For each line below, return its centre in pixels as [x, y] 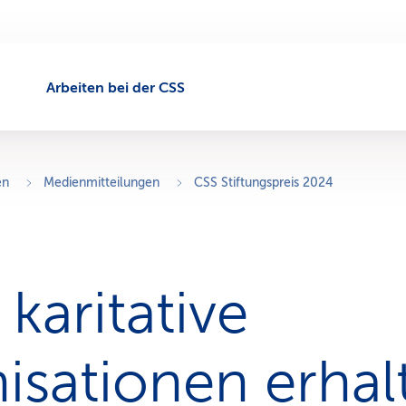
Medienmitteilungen [101, 183]
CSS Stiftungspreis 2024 [263, 183]
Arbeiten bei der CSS [116, 87]
